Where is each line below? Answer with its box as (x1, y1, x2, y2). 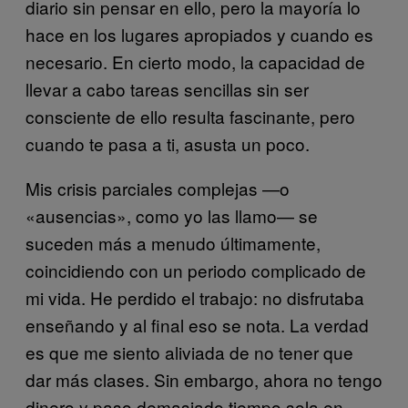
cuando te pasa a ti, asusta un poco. (25, 130, 310, 156)
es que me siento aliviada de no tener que (25, 339, 353, 364)
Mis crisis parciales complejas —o (25, 175, 290, 200)
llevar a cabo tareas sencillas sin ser (25, 76, 309, 101)
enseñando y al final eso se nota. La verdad (25, 311, 369, 337)
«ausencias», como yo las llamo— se (25, 202, 318, 228)
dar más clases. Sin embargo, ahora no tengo (25, 366, 382, 392)
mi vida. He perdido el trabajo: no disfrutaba (25, 284, 364, 310)
